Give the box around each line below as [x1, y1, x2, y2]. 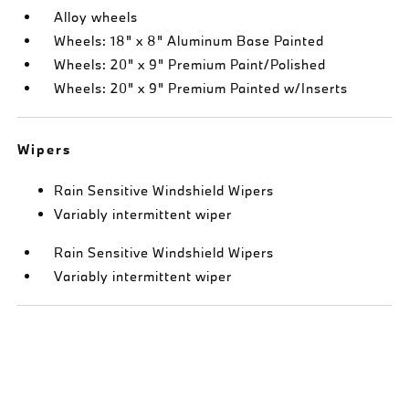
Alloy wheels [54, 7, 139, 26]
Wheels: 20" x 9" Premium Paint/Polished [54, 55, 327, 73]
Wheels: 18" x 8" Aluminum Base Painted [54, 31, 325, 49]
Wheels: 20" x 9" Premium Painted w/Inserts [54, 79, 349, 97]
